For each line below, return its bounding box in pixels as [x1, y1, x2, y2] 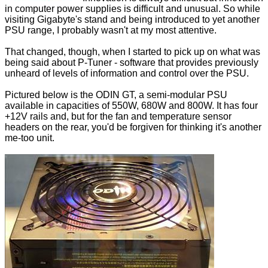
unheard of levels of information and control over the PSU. [5, 68, 249, 79]
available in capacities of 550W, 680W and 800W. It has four [5, 100, 258, 111]
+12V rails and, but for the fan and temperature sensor [5, 111, 232, 122]
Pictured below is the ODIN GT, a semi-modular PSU [5, 90, 227, 100]
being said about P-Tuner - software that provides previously [5, 57, 258, 68]
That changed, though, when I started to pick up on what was [5, 47, 260, 57]
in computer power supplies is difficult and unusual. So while [5, 4, 260, 14]
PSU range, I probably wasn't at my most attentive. [5, 25, 217, 36]
